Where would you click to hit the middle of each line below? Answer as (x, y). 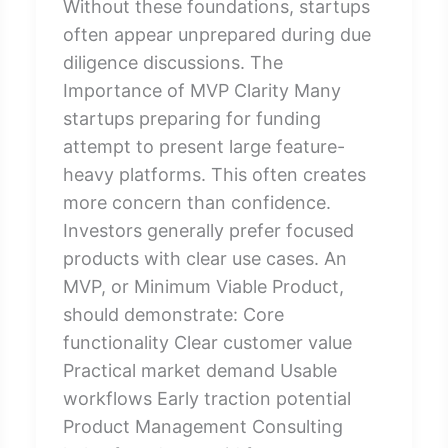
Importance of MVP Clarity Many (201, 90)
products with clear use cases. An (204, 258)
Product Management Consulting (202, 426)
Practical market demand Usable (199, 370)
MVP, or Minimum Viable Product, (203, 286)
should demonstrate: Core (173, 314)
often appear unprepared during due (216, 34)
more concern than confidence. (196, 202)
